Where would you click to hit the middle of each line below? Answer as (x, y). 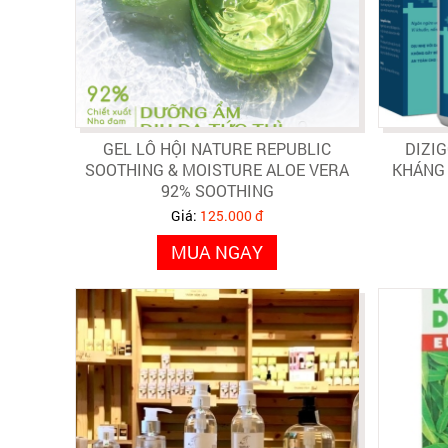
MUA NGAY (217, 251)
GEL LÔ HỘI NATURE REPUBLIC (217, 148)
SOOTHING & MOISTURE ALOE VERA (217, 169)
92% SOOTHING (217, 190)
